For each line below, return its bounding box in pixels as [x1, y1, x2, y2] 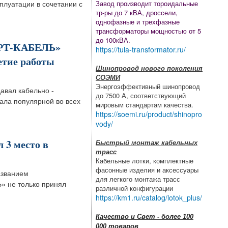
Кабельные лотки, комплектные [96, 156, 193, 166]
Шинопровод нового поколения [96, 63, 203, 73]
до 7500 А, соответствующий [96, 91, 186, 101]
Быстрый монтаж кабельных [96, 137, 197, 148]
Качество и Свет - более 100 [96, 213, 193, 221]
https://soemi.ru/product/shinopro [96, 109, 202, 120]
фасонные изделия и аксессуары [96, 165, 198, 175]
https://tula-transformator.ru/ [96, 44, 186, 55]
